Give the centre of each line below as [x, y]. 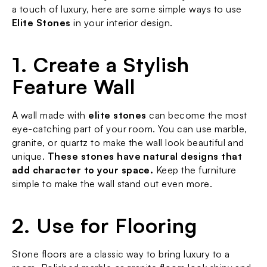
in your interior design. [122, 23]
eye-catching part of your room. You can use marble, [130, 129]
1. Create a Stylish [101, 64]
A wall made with [50, 115]
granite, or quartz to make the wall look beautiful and [128, 142]
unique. [30, 156]
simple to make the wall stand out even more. [112, 184]
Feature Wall [74, 86]
